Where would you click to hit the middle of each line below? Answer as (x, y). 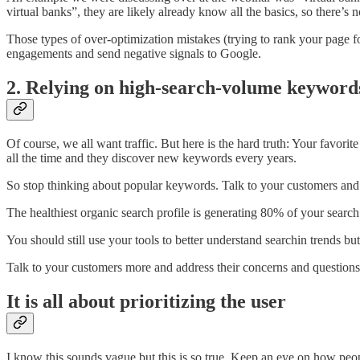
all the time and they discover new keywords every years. (151, 158)
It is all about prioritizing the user (146, 302)
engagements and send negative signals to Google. (134, 54)
